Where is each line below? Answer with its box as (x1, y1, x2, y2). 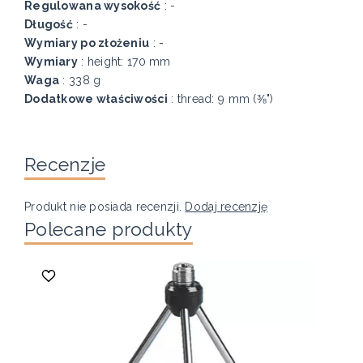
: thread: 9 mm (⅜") (167, 92, 274, 106)
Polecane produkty (24, 218, 193, 241)
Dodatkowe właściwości (24, 92, 168, 106)
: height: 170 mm (77, 55, 171, 69)
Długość (24, 18, 73, 32)
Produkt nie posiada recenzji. (24, 200, 186, 214)
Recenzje (24, 153, 106, 176)
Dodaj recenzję (185, 200, 268, 214)
